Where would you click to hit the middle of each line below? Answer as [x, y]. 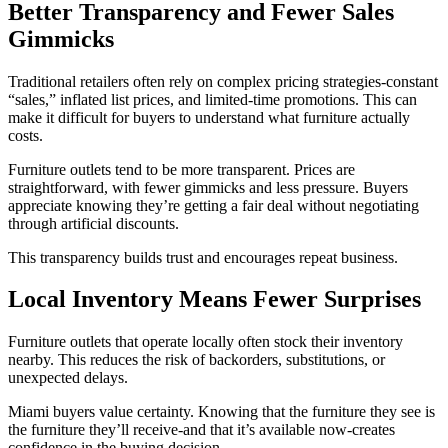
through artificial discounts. [93, 223]
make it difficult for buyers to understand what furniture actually [209, 117]
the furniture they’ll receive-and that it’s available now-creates [201, 430]
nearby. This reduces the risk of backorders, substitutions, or [196, 360]
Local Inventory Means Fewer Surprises [214, 299]
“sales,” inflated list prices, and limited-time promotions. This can [212, 99]
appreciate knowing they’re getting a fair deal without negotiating [213, 205]
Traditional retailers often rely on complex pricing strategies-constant [223, 81]
